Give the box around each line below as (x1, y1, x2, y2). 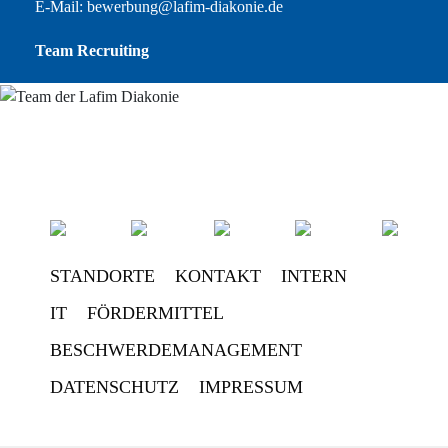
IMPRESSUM (198, 377, 303, 398)
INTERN (280, 266, 347, 287)
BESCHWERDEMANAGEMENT (49, 340, 302, 361)
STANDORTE (49, 266, 155, 287)
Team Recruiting (34, 42, 149, 60)
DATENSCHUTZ (49, 377, 179, 398)
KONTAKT (174, 266, 261, 287)
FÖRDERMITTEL (86, 303, 224, 324)
